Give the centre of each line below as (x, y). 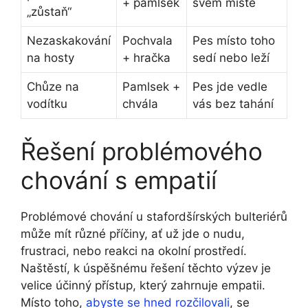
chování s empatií (119, 180)
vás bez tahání (233, 104)
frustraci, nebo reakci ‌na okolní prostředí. (134, 251)
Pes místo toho (234, 41)
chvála (140, 104)
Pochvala (147, 41)
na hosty (51, 58)
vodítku (47, 104)
